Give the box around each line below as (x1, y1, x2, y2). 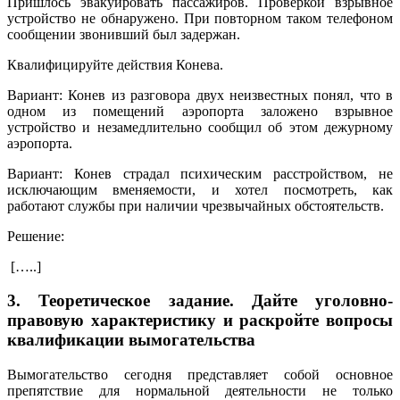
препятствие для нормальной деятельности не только (7, 383, 393, 398)
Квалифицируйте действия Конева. (7, 56, 223, 72)
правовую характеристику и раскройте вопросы (7, 311, 393, 330)
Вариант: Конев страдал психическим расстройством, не (7, 165, 393, 181)
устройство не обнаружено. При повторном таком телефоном (7, 10, 393, 26)
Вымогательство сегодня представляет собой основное (7, 367, 393, 382)
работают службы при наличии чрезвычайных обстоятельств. (7, 197, 384, 213)
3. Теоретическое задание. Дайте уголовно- (7, 291, 393, 311)
